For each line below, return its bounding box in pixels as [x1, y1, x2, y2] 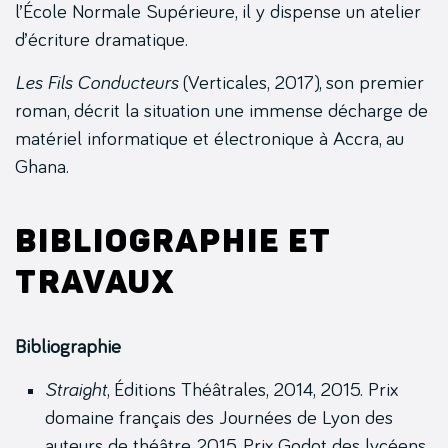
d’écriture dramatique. [15, 29, 188, 50]
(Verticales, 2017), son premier [178, 72, 424, 93]
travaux [15, 262, 175, 301]
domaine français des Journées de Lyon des [45, 407, 393, 428]
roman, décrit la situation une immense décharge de [15, 100, 428, 121]
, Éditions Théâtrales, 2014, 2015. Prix [107, 379, 398, 400]
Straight [45, 379, 107, 400]
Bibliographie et [15, 221, 331, 260]
